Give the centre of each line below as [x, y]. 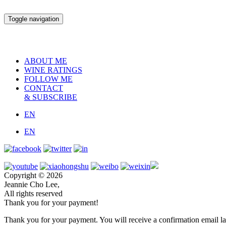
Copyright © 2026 [33, 175]
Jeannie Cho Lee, [32, 184]
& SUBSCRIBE [51, 97]
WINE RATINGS [53, 70]
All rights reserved [33, 193]
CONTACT [44, 88]
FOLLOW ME [48, 79]
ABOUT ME [46, 61]
